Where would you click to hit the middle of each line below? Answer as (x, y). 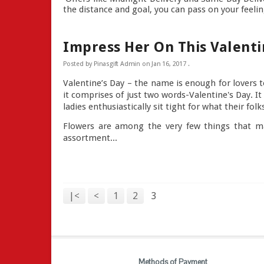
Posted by (78, 64)
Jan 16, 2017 (169, 64)
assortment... (90, 138)
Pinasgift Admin (117, 64)
